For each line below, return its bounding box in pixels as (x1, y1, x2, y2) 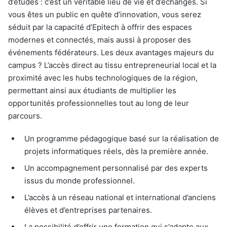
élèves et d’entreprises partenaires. (24, 205, 152, 215)
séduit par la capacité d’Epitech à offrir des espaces (8, 22, 192, 32)
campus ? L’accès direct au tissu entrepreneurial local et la (8, 60, 216, 70)
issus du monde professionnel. (24, 175, 135, 185)
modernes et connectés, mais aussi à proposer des (8, 34, 191, 45)
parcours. (8, 110, 42, 121)
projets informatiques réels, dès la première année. (24, 146, 208, 156)
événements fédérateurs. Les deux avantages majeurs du (8, 47, 214, 57)
